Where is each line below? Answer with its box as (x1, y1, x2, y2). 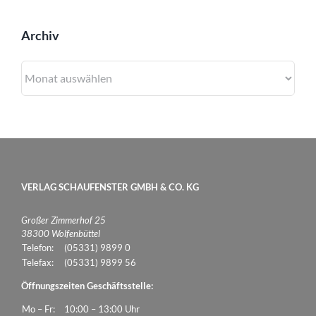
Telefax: (22, 257, 54, 268)
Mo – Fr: (22, 303, 55, 315)
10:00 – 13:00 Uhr (64, 303, 140, 315)
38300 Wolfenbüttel (21, 228, 100, 239)
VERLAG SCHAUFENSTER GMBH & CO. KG (21, 181, 199, 193)
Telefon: (22, 242, 54, 253)
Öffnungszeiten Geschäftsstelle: (21, 280, 153, 291)
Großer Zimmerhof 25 (21, 214, 106, 226)
